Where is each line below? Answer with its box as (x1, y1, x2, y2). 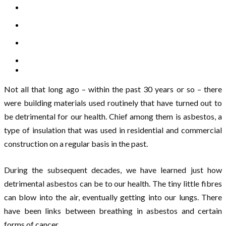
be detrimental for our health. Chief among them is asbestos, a (4, 111, 222, 122)
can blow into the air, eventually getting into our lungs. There (4, 192, 222, 202)
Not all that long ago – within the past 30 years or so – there (4, 84, 222, 94)
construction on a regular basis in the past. (4, 139, 148, 149)
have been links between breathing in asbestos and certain (4, 206, 222, 216)
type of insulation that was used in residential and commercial (4, 125, 222, 135)
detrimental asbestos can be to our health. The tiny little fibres (4, 179, 222, 189)
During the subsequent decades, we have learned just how (4, 165, 222, 175)
